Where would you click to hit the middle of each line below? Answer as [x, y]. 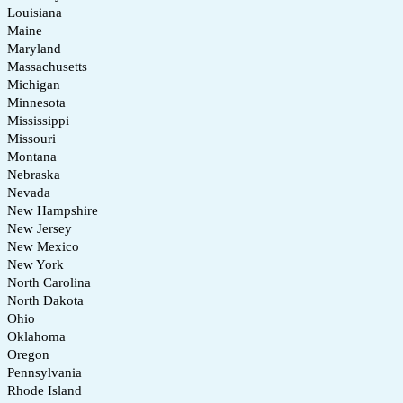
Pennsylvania [45, 372]
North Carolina [49, 282]
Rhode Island [45, 390]
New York [36, 264]
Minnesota [36, 102]
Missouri [31, 138]
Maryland [34, 48]
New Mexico [43, 246]
